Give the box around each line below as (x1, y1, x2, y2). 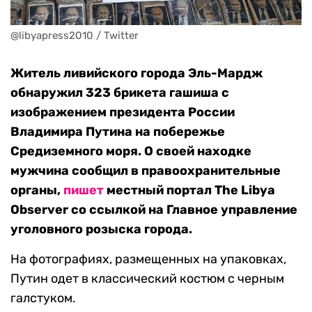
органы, (10, 182, 63, 198)
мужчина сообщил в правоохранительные (10, 163, 281, 179)
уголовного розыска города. (10, 221, 192, 237)
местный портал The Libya (104, 182, 275, 198)
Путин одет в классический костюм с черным (10, 271, 284, 287)
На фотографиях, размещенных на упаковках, (10, 251, 286, 267)
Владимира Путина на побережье (10, 124, 225, 140)
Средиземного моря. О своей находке (10, 143, 251, 159)
